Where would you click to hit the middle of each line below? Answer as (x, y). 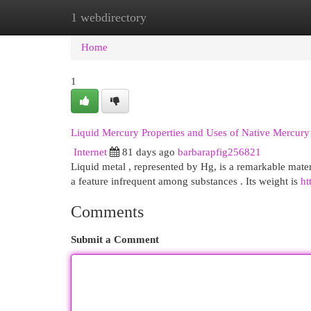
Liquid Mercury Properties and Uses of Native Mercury (190, 133)
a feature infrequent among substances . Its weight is (186, 181)
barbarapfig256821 (219, 152)
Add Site (254, 17)
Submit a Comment (115, 239)
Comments (107, 212)
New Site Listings (177, 17)
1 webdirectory (109, 17)
